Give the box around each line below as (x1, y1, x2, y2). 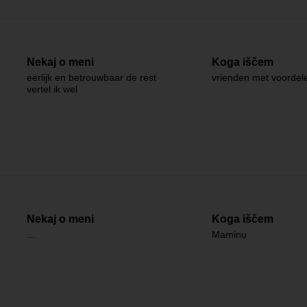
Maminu (212, 229, 247, 240)
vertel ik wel (27, 84, 77, 95)
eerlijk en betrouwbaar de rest (27, 72, 156, 83)
